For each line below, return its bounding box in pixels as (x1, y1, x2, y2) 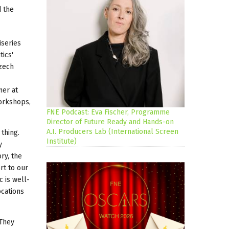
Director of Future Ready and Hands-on (47, 118, 174, 127)
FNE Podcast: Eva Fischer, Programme (47, 108, 170, 117)
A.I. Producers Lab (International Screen (47, 127, 178, 136)
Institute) (47, 137, 77, 146)
